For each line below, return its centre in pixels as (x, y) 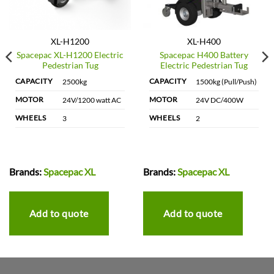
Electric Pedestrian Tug (204, 65)
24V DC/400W (219, 100)
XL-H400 (204, 42)
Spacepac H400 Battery (204, 55)
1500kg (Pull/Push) (226, 82)
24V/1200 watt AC (91, 100)
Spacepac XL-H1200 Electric (70, 55)
